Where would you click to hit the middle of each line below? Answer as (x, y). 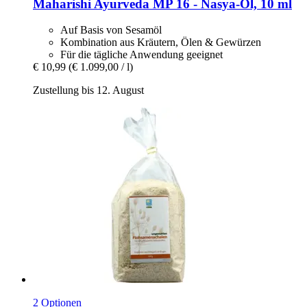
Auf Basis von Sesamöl (111, 30)
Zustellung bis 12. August (88, 90)
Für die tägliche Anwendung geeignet (142, 55)
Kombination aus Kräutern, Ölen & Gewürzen (161, 42)
